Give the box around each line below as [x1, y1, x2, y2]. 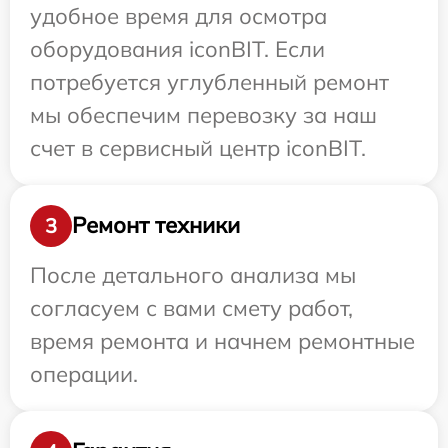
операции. [30, 359, 138, 388]
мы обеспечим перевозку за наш [30, 100, 377, 129]
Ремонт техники [72, 211, 240, 240]
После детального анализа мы [30, 260, 356, 289]
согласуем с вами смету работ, [30, 293, 353, 322]
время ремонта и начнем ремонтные [30, 326, 415, 355]
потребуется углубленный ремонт [30, 67, 389, 96]
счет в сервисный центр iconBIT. [30, 133, 366, 162]
